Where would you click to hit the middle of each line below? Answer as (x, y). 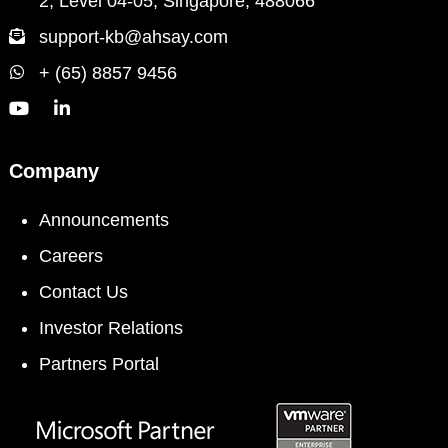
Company (54, 171)
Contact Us (83, 292)
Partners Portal (99, 364)
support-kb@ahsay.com (133, 37)
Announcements (104, 220)
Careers (71, 256)
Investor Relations (111, 328)
